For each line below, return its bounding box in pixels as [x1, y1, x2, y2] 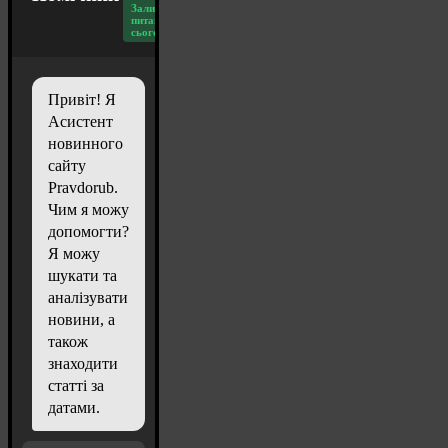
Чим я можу [48, 201, 129, 219]
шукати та [48, 267, 117, 285]
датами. [48, 399, 100, 417]
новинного [48, 135, 123, 153]
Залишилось [131, 2, 193, 15]
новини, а [48, 311, 115, 329]
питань [131, 14, 166, 27]
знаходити [48, 355, 118, 373]
